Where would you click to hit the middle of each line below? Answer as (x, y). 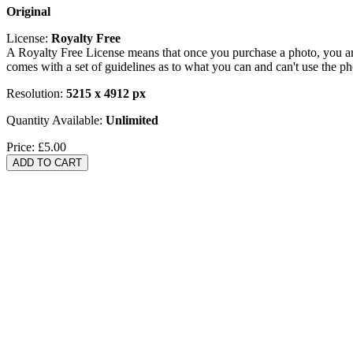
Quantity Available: (56, 120)
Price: (22, 147)
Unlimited (132, 120)
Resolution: (36, 93)
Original (28, 11)
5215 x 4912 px (106, 93)
